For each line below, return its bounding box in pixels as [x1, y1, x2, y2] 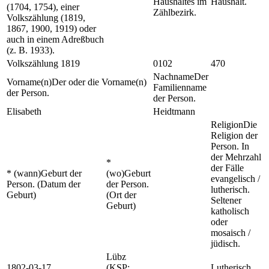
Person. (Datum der [7, 179, 80, 189]
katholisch [211, 206, 249, 216]
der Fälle [211, 163, 244, 173]
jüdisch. [211, 238, 240, 249]
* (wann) [7, 168, 41, 178]
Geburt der [41, 168, 82, 178]
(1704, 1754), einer [7, 2, 79, 12]
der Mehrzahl [211, 152, 261, 162]
